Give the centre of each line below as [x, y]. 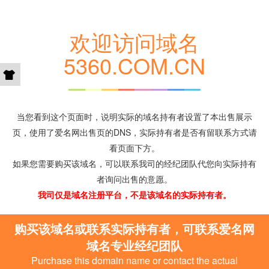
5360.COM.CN [134, 65]
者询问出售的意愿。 [134, 179]
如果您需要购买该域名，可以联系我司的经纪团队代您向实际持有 [134, 163]
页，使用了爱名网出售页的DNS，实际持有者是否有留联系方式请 [134, 132]
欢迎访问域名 [134, 42]
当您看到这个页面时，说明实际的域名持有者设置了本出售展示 [134, 116]
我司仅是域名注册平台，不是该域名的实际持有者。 [134, 195]
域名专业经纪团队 [134, 245]
